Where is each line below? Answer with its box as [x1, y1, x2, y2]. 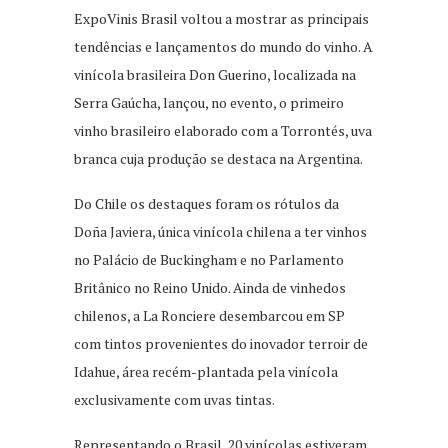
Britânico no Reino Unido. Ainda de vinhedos [74, 277, 346, 297]
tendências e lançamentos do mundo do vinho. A [74, 36, 373, 56]
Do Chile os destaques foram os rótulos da [74, 193, 339, 213]
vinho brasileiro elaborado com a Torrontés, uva [74, 120, 372, 140]
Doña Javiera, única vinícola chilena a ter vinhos [74, 221, 367, 241]
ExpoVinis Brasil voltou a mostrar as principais [74, 8, 369, 28]
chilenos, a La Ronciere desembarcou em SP [74, 305, 345, 325]
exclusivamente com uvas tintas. [74, 389, 275, 409]
